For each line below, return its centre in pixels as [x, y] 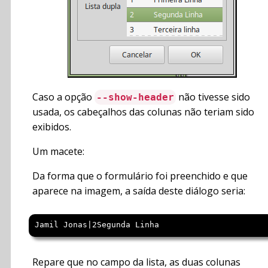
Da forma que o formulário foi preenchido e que [140, 176]
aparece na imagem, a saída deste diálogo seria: [139, 191]
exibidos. [52, 127]
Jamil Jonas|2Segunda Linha [97, 225]
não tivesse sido [213, 97]
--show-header [135, 98]
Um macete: [58, 152]
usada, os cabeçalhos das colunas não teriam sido [143, 112]
